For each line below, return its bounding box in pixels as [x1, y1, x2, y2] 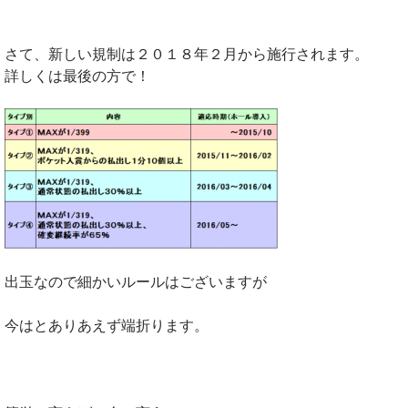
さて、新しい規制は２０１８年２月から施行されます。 [5, 45, 369, 62]
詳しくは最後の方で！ [5, 66, 150, 84]
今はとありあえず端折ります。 [5, 316, 209, 333]
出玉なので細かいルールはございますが [5, 272, 267, 290]
